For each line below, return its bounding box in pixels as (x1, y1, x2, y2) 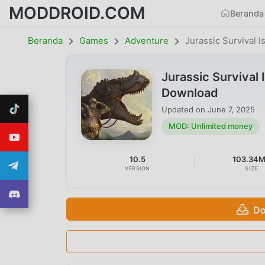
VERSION (125, 165, 151, 172)
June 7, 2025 (208, 104, 255, 114)
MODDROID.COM (9, 2, 145, 23)
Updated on (161, 104, 208, 114)
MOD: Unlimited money (169, 121, 253, 131)
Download (161, 86, 218, 100)
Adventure (125, 35, 169, 46)
